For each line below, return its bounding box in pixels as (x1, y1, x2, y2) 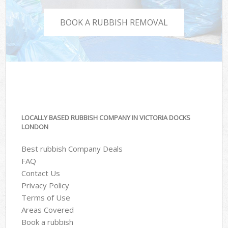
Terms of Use (21, 192, 71, 203)
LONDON (21, 122, 49, 132)
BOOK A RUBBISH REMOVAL (60, 16, 168, 28)
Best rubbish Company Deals (21, 143, 123, 154)
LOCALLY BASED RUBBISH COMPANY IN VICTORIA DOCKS (21, 113, 191, 123)
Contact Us (21, 167, 61, 178)
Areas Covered (21, 204, 74, 215)
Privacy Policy (21, 180, 70, 190)
